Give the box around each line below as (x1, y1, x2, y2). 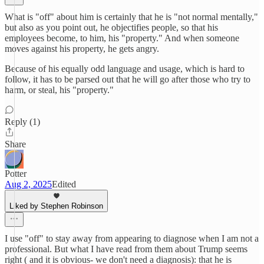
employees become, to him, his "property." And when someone (5, 33, 239, 43)
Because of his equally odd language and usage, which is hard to (5, 64, 245, 74)
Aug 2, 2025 (5, 179, 52, 189)
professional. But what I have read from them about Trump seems (5, 244, 247, 254)
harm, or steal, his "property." (5, 85, 114, 95)
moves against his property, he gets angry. (5, 44, 159, 54)
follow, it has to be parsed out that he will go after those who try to (5, 74, 250, 84)
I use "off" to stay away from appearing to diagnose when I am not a (5, 233, 259, 243)
